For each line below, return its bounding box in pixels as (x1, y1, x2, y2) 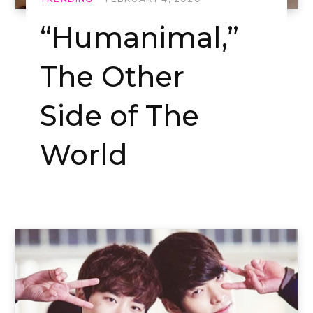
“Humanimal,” (40, 20, 239, 55)
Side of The (40, 99, 199, 133)
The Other (40, 59, 184, 94)
